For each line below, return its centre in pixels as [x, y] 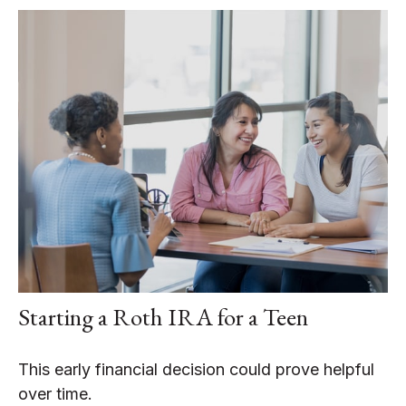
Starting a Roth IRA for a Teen [163, 317]
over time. [55, 394]
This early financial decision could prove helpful [196, 370]
